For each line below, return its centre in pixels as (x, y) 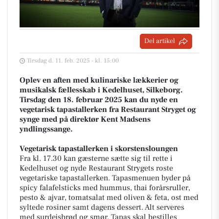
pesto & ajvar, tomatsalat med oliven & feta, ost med (109, 198)
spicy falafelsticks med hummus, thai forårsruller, (105, 188)
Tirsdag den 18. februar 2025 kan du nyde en (99, 100)
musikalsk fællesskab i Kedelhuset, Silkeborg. (101, 90)
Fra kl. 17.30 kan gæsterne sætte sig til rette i (96, 159)
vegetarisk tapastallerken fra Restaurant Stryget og (108, 110)
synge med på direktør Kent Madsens (85, 120)
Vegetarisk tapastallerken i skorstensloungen (99, 149)
